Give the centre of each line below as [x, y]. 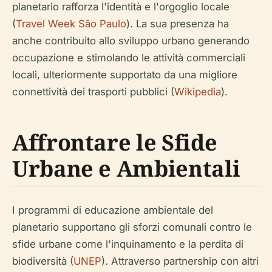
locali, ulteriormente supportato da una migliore [125, 75]
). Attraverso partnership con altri [180, 261]
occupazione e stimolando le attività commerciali [129, 58]
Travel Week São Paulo [71, 24]
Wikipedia [198, 92]
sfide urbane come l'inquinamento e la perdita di [128, 244]
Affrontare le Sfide [115, 142]
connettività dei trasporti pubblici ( [93, 92]
